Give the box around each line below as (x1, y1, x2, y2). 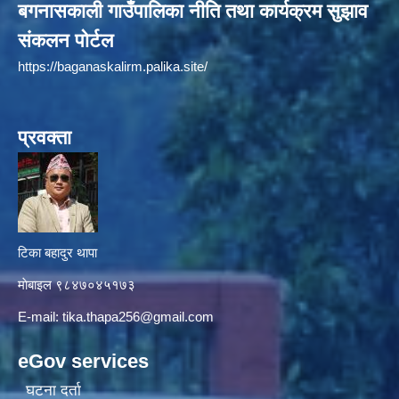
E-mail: (18, 308, 62, 324)
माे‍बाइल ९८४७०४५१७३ (18, 276, 135, 292)
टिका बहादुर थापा (18, 244, 97, 260)
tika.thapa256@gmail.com (62, 308, 214, 324)
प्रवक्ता (18, 126, 71, 149)
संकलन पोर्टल (18, 28, 113, 52)
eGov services (18, 349, 149, 372)
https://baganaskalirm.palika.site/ (18, 58, 208, 74)
